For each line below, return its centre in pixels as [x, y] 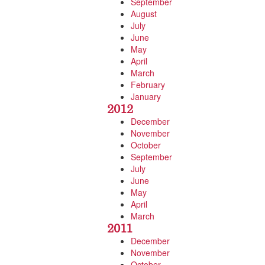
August [144, 13]
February [148, 84]
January [146, 96]
